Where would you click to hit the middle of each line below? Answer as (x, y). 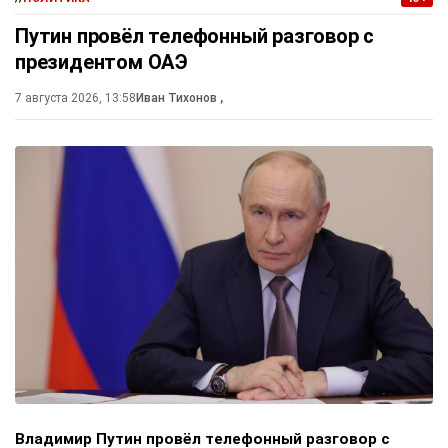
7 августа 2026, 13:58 (75, 98)
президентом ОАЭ (101, 62)
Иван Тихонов (178, 98)
